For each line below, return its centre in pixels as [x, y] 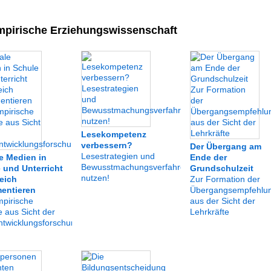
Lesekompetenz [114, 134]
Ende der [208, 157]
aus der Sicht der [223, 201]
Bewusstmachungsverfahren [135, 167]
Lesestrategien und [118, 156]
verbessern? [107, 145]
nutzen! [95, 178]
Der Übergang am [226, 146]
